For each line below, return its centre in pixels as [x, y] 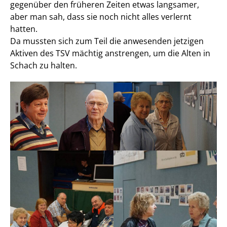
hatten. [25, 29]
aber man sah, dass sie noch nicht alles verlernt [101, 17]
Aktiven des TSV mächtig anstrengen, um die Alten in [110, 53]
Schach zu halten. [44, 65]
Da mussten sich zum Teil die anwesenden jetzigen [107, 41]
